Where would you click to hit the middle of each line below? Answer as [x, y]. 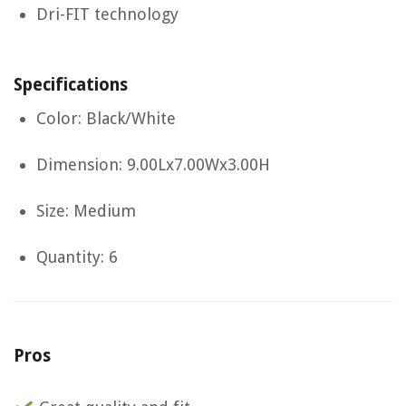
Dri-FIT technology [107, 14]
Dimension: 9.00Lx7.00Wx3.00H [153, 165]
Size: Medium [86, 211]
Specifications [71, 85]
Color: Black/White [106, 119]
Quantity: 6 [77, 257]
